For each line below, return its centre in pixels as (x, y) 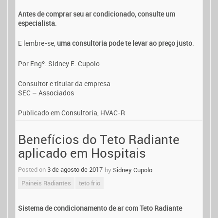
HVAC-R (113, 113)
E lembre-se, (37, 43)
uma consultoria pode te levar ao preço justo (125, 43)
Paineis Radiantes (46, 183)
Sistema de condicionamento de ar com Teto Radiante (100, 208)
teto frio (90, 183)
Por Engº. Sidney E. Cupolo (59, 63)
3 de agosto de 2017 (75, 170)
